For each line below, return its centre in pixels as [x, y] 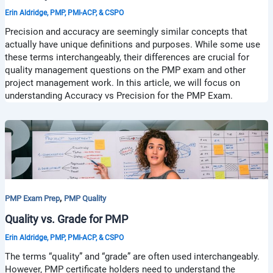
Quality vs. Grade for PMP [66, 219]
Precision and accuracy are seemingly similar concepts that [126, 32]
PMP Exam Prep [32, 199]
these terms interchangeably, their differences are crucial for [127, 58]
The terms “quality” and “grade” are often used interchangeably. [132, 256]
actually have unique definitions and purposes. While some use [132, 45]
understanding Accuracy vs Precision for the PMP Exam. [119, 96]
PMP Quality [85, 199]
